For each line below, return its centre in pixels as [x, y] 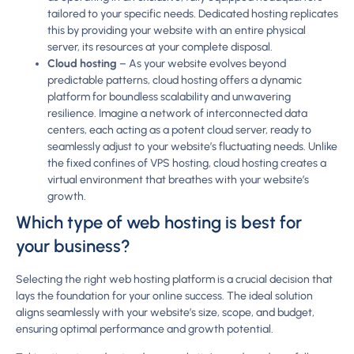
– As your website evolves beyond [203, 64]
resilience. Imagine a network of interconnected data [177, 114]
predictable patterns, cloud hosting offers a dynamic [175, 81]
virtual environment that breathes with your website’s [178, 180]
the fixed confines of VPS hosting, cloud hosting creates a [187, 164]
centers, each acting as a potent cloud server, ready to [179, 130]
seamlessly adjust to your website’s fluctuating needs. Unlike [192, 147]
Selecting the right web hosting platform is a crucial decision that [174, 280]
